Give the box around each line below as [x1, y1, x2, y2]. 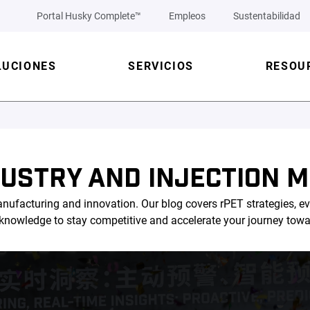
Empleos [169, 10, 206, 21]
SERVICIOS [128, 60, 194, 73]
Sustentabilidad [233, 10, 300, 21]
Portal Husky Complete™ [37, 10, 141, 21]
